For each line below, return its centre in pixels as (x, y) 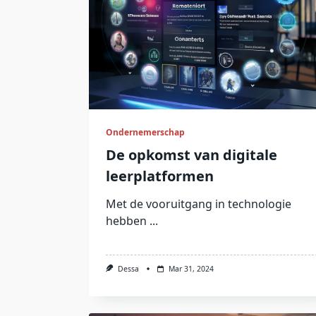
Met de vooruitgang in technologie (199, 204)
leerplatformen (160, 176)
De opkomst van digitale (192, 155)
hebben (126, 221)
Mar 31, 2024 (191, 269)
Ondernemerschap (145, 133)
